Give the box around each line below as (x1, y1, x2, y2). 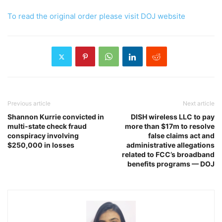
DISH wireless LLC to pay (131, 112, 215, 121)
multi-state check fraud (7, 122, 87, 131)
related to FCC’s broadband (122, 150, 215, 159)
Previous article (7, 100, 51, 108)
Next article (183, 100, 215, 108)
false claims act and (148, 131, 215, 140)
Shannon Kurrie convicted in (7, 112, 104, 121)
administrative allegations (126, 141, 215, 150)
